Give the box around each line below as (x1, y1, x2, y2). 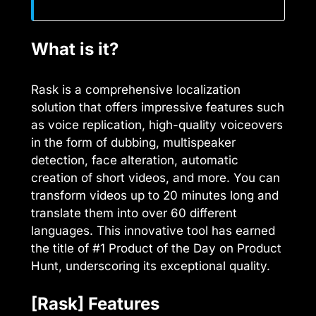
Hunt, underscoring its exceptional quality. (31, 258, 270, 273)
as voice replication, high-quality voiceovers (31, 117, 283, 132)
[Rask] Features (31, 293, 159, 315)
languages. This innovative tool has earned (31, 223, 275, 238)
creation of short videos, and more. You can (31, 170, 280, 185)
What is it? (31, 38, 119, 59)
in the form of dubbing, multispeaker (31, 135, 236, 150)
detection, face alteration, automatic (31, 152, 238, 167)
